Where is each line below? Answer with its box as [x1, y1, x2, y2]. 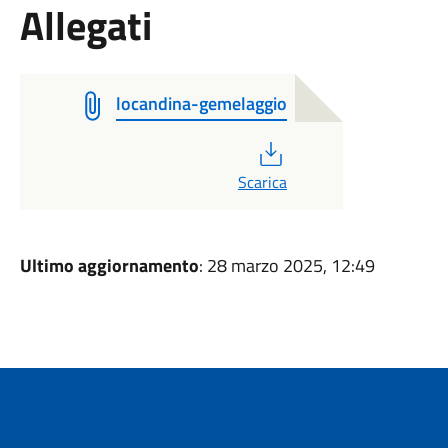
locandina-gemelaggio [115, 90, 287, 117]
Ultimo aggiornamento [19, 252, 199, 279]
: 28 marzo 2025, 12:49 [198, 252, 375, 279]
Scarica [237, 170, 287, 194]
